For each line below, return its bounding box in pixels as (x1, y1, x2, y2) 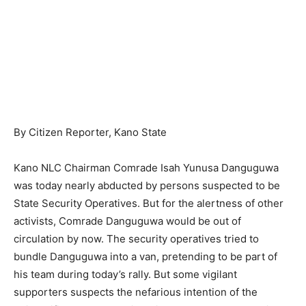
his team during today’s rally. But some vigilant (14, 267, 237, 281)
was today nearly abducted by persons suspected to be (14, 178, 280, 192)
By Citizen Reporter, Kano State (14, 125, 167, 139)
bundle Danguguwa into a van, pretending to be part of (14, 249, 277, 263)
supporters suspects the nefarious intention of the (14, 285, 258, 298)
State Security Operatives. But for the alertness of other (14, 196, 283, 210)
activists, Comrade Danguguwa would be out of (14, 214, 241, 227)
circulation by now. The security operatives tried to (14, 232, 259, 245)
